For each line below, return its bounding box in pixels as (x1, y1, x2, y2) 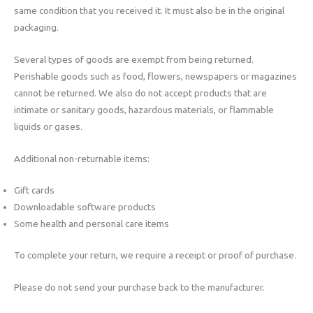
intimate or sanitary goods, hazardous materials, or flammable (14, 103, 274, 115)
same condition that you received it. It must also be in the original (14, 4, 284, 16)
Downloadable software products (14, 201, 156, 213)
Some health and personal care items (14, 218, 169, 230)
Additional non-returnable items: (14, 152, 150, 164)
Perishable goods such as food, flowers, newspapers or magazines (14, 70, 297, 82)
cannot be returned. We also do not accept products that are (14, 87, 267, 99)
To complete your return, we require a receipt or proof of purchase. (14, 249, 296, 261)
